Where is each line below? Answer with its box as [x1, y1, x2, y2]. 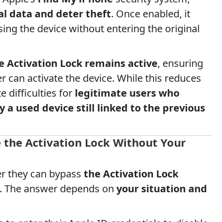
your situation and [116, 182, 207, 195]
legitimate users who [75, 86, 179, 100]
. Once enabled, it [111, 7, 190, 20]
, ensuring [158, 56, 203, 70]
